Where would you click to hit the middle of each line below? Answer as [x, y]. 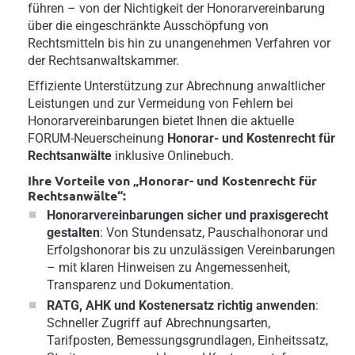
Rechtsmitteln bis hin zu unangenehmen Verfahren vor [179, 43]
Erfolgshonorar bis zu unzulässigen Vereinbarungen [191, 250]
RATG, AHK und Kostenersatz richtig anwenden [181, 305]
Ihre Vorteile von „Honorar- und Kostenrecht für [172, 180]
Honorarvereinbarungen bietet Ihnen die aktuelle [161, 120]
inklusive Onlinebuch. [173, 155]
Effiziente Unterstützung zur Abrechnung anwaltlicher [176, 86]
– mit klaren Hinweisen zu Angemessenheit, [168, 267]
